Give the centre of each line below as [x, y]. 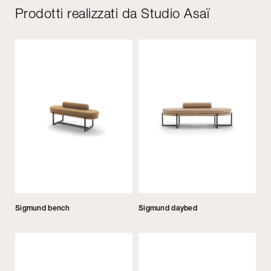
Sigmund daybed [168, 208]
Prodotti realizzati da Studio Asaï [113, 13]
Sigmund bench [43, 208]
